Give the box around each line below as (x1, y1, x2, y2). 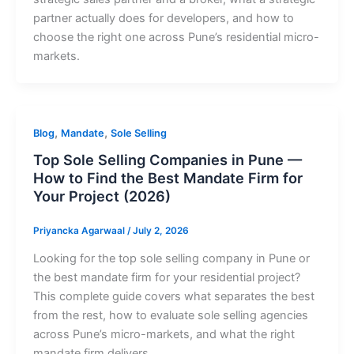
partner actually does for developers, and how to (32, 10, 294, 25)
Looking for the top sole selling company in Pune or (32, 251, 310, 266)
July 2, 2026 (132, 225, 189, 237)
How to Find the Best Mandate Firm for (32, 169, 303, 187)
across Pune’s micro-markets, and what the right (32, 327, 295, 342)
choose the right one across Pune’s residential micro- (32, 29, 319, 44)
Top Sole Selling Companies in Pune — (32, 151, 302, 169)
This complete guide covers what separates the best (32, 289, 314, 304)
